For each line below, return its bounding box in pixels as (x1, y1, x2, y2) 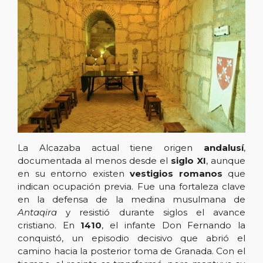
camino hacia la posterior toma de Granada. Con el (18, 245, 245, 257)
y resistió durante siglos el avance (57, 206, 245, 218)
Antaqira (18, 206, 57, 218)
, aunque (206, 154, 245, 166)
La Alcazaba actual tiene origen (18, 141, 204, 153)
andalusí (204, 141, 244, 153)
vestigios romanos (130, 167, 222, 179)
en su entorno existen (18, 167, 130, 179)
